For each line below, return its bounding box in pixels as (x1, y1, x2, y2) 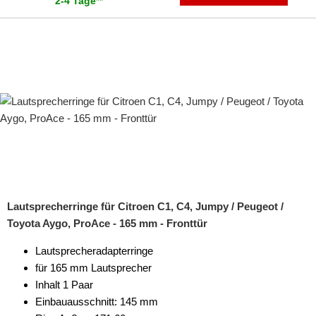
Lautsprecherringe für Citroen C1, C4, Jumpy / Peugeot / (7, 200, 284, 212)
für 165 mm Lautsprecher (35, 262, 152, 274)
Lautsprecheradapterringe (35, 245, 153, 257)
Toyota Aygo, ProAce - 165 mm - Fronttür (7, 217, 207, 229)
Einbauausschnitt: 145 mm (35, 296, 158, 308)
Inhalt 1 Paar (35, 279, 93, 291)
